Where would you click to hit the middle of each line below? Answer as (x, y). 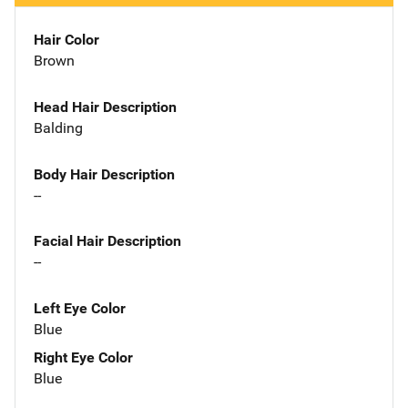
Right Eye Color (83, 358)
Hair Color (66, 40)
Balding (58, 127)
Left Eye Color (80, 309)
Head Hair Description (105, 107)
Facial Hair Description (107, 241)
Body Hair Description (104, 174)
